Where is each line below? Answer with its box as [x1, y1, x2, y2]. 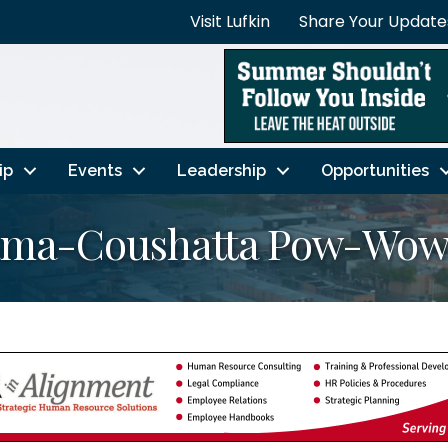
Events [67, 160, 122, 180]
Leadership [176, 160, 266, 180]
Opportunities [320, 160, 429, 180]
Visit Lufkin [190, 10, 270, 33]
